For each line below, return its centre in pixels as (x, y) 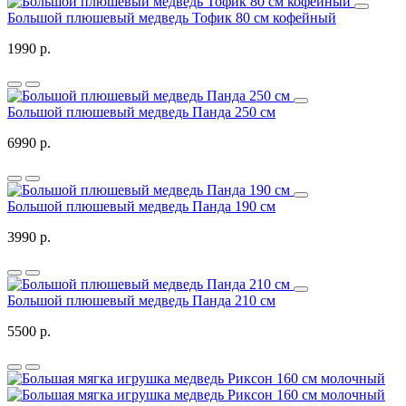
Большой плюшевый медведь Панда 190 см (141, 207)
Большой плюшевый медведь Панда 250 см (141, 112)
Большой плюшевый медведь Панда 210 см (141, 301)
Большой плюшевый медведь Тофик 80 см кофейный (172, 18)
